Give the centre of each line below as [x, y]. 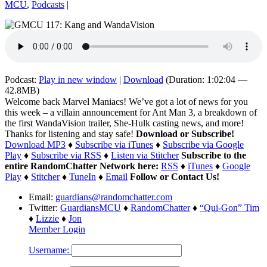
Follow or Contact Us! [175, 176]
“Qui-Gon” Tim [229, 207]
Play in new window [78, 79]
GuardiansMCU [91, 207]
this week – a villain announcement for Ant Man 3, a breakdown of [131, 112]
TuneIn [83, 176]
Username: [50, 250]
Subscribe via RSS [66, 155]
